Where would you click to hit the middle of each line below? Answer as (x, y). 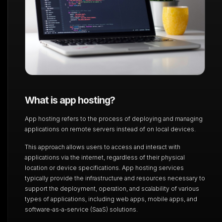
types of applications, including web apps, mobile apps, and (111, 199)
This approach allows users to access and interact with (102, 147)
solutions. (123, 209)
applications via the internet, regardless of (85, 157)
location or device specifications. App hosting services (104, 167)
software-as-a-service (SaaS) (67, 209)
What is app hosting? (70, 100)
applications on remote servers (70, 129)
